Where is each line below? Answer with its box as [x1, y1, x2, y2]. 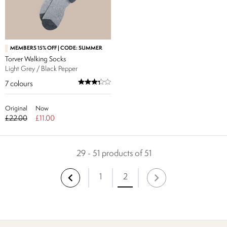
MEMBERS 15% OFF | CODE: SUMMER [10, 46, 102, 51]
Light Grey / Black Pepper [5, 65, 78, 72]
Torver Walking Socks [5, 56, 66, 63]
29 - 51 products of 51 [76, 149, 152, 158]
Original [5, 105, 27, 112]
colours [10, 81, 33, 88]
